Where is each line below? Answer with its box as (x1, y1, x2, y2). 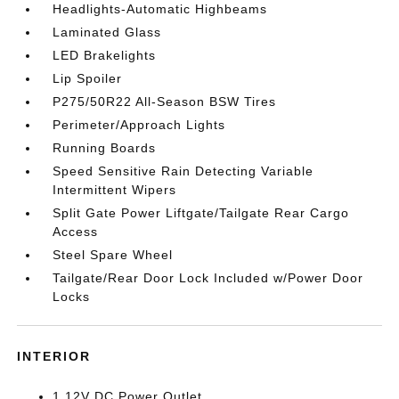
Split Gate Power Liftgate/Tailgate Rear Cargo (53, 206, 350, 220)
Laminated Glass (53, 25, 162, 39)
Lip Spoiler (53, 71, 123, 85)
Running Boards (53, 141, 157, 155)
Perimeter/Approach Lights (53, 118, 226, 132)
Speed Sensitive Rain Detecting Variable (53, 164, 314, 178)
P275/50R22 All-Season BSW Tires (53, 94, 277, 109)
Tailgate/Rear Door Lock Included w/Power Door (53, 271, 364, 285)
